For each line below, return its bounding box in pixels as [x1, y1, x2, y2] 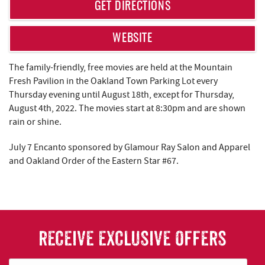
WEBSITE [112, 33, 153, 44]
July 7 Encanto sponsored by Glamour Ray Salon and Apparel [9, 141, 250, 153]
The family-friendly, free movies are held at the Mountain [9, 62, 232, 73]
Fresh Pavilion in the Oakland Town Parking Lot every [9, 75, 218, 87]
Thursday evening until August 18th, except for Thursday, [9, 89, 234, 101]
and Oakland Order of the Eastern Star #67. [9, 155, 180, 167]
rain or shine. [9, 116, 62, 128]
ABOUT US [9, 30, 63, 40]
